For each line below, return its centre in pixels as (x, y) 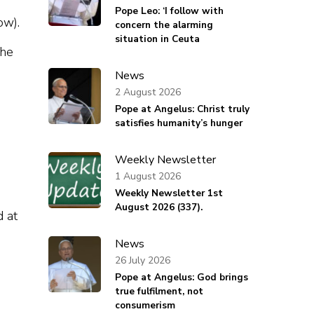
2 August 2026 (148, 92)
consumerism (145, 306)
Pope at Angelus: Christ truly (182, 109)
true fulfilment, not (159, 292)
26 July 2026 (142, 260)
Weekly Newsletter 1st (169, 193)
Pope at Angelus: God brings (181, 278)
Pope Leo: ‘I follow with (169, 11)
